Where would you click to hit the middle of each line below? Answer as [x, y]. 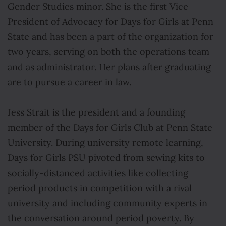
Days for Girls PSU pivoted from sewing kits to [106, 158]
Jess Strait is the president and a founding [96, 112]
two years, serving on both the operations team [108, 52]
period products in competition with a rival [100, 188]
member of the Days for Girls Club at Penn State [110, 128]
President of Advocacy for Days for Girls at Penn [110, 22]
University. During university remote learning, [105, 143]
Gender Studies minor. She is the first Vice [98, 7]
